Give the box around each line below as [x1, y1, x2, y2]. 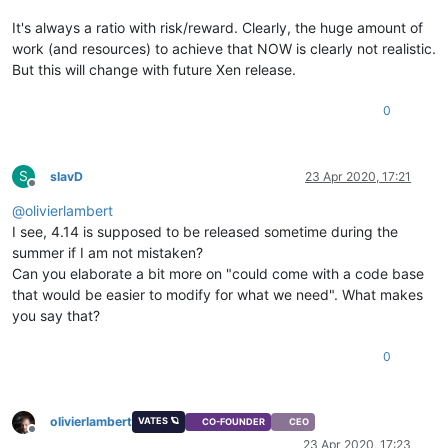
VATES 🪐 [137, 414, 179, 426]
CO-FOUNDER [202, 416, 266, 428]
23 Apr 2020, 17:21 [305, 168, 411, 184]
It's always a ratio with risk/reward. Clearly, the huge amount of [12, 18, 423, 36]
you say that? [12, 306, 100, 324]
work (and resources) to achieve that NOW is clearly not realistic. [12, 39, 436, 57]
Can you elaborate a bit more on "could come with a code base [12, 264, 424, 282]
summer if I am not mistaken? [12, 243, 203, 261]
